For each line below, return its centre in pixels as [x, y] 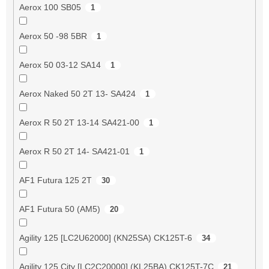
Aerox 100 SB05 [50, 7]
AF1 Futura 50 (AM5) [59, 209]
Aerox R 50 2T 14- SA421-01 [74, 151]
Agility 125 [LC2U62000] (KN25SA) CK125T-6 [105, 237]
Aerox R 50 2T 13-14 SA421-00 [79, 122]
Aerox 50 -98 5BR [53, 36]
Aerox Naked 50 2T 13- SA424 [77, 93]
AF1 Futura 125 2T [55, 180]
